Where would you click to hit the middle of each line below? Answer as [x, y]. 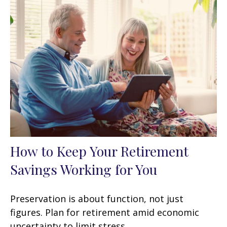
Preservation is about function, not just [97, 198]
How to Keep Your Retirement [99, 151]
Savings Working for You [84, 169]
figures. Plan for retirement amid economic [105, 212]
